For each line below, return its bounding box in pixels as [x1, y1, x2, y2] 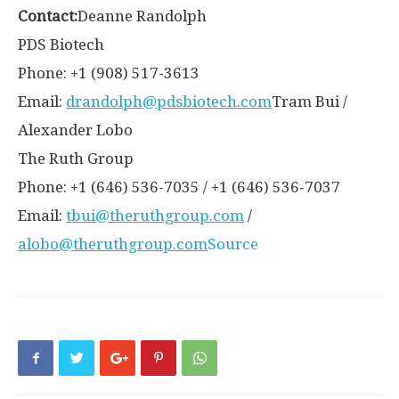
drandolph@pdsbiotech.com [66, 93, 272, 110]
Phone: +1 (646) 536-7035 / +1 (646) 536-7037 [18, 178, 340, 196]
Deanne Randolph [77, 7, 207, 25]
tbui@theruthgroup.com [66, 207, 244, 224]
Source [208, 235, 258, 253]
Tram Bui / [272, 93, 347, 110]
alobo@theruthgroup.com [18, 235, 208, 253]
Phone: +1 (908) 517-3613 [18, 64, 199, 82]
